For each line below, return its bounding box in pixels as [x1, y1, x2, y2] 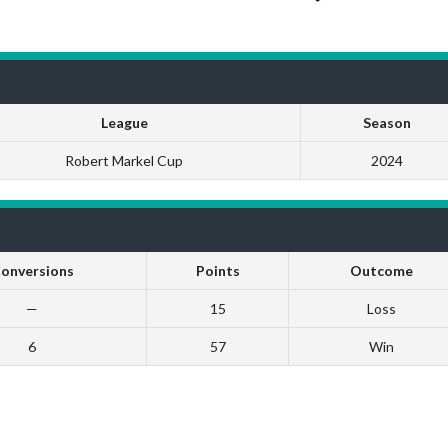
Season [363, 113, 411, 131]
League [100, 113, 148, 131]
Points [195, 261, 240, 279]
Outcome [349, 261, 413, 279]
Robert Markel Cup [65, 151, 183, 169]
